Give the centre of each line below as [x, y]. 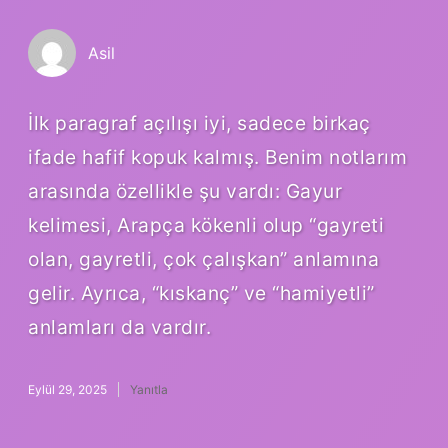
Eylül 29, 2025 [67, 389]
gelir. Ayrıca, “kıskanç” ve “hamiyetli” [201, 292]
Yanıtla [149, 389]
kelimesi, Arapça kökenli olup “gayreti [206, 224]
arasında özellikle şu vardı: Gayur [185, 190]
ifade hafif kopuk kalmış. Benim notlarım [217, 156]
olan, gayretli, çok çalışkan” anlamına [203, 258]
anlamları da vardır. [119, 326]
